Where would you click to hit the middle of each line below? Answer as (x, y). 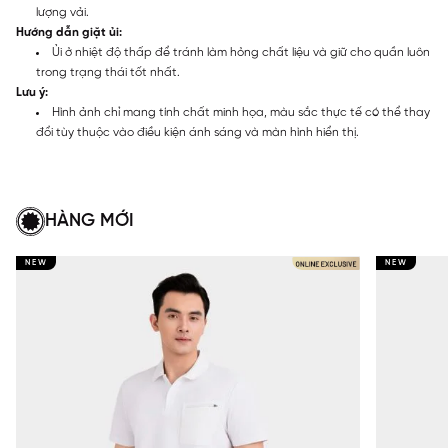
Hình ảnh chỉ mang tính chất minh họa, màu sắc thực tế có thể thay (241, 112)
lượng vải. (62, 12)
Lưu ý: (32, 92)
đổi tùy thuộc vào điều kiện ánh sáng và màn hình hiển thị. (197, 132)
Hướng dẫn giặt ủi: (69, 32)
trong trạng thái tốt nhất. (108, 72)
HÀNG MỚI (89, 221)
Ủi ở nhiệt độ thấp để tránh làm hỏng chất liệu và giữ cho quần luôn (241, 52)
